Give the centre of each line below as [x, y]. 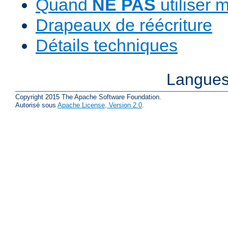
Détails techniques [107, 46]
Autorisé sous [36, 105]
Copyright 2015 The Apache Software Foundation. [88, 97]
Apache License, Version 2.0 [100, 105]
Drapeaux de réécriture [124, 25]
